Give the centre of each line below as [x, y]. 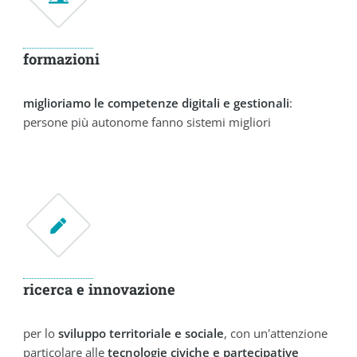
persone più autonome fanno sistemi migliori [147, 122]
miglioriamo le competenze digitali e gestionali [157, 103]
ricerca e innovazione [100, 289]
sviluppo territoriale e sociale [141, 333]
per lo [41, 333]
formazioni [62, 59]
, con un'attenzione [276, 333]
